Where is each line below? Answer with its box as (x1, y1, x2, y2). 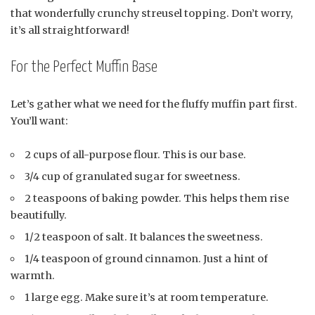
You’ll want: (11, 114, 68, 127)
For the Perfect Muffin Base (11, 58, 157, 75)
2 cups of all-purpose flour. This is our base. (25, 148, 247, 161)
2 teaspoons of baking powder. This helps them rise (25, 191, 290, 205)
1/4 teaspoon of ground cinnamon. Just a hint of (25, 252, 269, 265)
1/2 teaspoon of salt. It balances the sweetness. (25, 230, 264, 243)
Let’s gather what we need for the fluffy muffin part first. (11, 97, 297, 110)
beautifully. (11, 208, 67, 221)
